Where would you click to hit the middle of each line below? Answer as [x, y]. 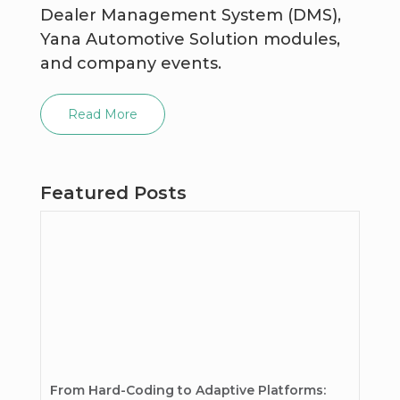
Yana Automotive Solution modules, [190, 39]
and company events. [130, 63]
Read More [102, 114]
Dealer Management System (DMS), [190, 15]
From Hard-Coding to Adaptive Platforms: [187, 390]
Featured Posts [113, 192]
